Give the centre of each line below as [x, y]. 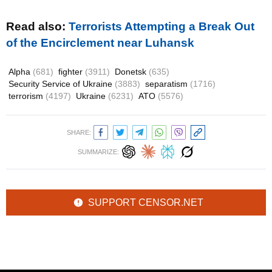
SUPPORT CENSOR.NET [146, 202]
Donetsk [132, 72]
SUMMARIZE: [98, 152]
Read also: [37, 26]
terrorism [27, 96]
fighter [72, 72]
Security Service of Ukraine [62, 84]
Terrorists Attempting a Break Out [161, 26]
